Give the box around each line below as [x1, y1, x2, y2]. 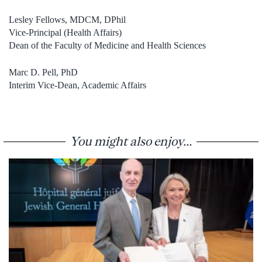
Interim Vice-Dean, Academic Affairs [9, 80, 146, 90]
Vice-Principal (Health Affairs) [9, 27, 122, 37]
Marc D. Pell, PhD [9, 67, 78, 77]
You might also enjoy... [70, 133, 192, 148]
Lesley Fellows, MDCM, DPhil [9, 14, 126, 25]
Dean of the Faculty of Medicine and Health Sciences [9, 40, 206, 50]
